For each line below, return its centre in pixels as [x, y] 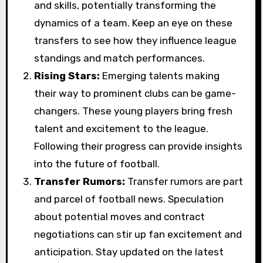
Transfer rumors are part [184, 181]
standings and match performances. [120, 58]
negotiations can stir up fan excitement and [138, 234]
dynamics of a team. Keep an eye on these [134, 23]
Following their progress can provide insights [139, 146]
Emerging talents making [160, 75]
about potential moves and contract [120, 216]
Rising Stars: [67, 75]
